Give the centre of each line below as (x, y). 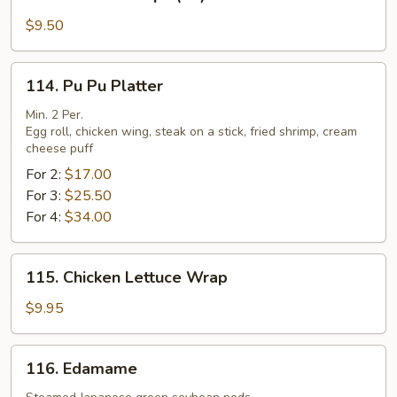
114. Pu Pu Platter (94, 86)
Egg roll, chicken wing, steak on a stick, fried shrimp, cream (191, 132)
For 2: (45, 175)
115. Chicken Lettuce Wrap (127, 277)
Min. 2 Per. (54, 115)
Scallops (37, 24)
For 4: (45, 217)
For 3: (45, 196)
